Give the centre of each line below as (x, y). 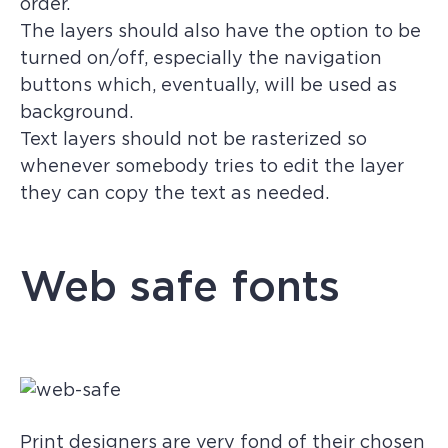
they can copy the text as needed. (174, 192)
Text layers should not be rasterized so (193, 138)
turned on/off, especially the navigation (201, 57)
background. (76, 111)
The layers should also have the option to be (220, 30)
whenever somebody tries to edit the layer (212, 165)
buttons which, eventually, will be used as (208, 84)
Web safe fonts (180, 286)
